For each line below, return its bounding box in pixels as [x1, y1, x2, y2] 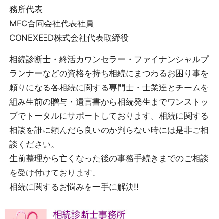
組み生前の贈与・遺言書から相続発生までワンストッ [9, 96, 209, 107]
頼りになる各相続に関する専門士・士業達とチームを [9, 82, 209, 92]
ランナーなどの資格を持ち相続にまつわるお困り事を [9, 68, 209, 78]
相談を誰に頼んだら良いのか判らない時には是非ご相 [9, 125, 209, 135]
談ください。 [9, 139, 59, 149]
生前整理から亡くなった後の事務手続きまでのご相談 [9, 153, 209, 163]
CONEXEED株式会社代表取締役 [9, 32, 129, 43]
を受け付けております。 [9, 167, 101, 177]
